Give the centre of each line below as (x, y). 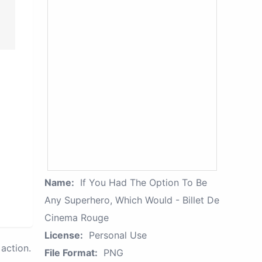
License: (64, 235)
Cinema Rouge (77, 218)
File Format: (71, 253)
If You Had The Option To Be (144, 182)
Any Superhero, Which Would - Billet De (132, 200)
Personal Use (118, 235)
